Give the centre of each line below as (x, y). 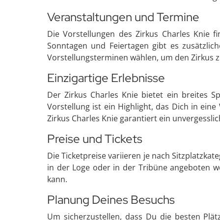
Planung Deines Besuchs (111, 200)
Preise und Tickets (95, 139)
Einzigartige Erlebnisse (106, 78)
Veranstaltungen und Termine (123, 17)
